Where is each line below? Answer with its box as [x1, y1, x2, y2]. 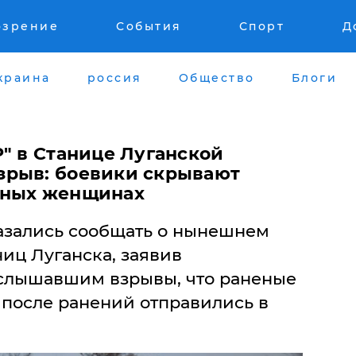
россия [87, 70, 142, 85]
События [116, 19, 182, 33]
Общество [178, 70, 255, 85]
